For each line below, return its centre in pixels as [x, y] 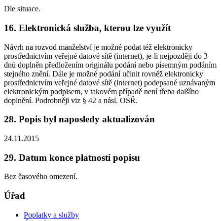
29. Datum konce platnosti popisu [72, 157]
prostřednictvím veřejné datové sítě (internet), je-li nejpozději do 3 [106, 56]
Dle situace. [22, 9]
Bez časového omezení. [41, 177]
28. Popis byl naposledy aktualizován [79, 119]
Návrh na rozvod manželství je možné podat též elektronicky [98, 47]
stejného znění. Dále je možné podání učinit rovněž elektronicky [104, 74]
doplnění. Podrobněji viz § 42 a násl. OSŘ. [71, 100]
